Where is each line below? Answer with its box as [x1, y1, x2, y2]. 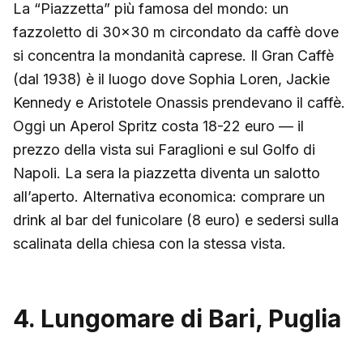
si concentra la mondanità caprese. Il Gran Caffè [13, 46, 334, 64]
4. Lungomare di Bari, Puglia [13, 303, 341, 333]
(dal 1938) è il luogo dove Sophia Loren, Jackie [13, 70, 330, 88]
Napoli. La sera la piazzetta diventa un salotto [13, 164, 320, 181]
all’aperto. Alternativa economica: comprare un [13, 187, 325, 205]
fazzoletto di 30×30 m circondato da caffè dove [13, 23, 339, 41]
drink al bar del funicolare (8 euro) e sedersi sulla [13, 211, 339, 228]
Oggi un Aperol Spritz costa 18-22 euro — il [13, 117, 304, 135]
